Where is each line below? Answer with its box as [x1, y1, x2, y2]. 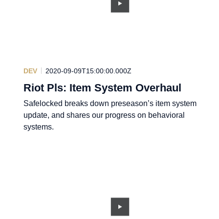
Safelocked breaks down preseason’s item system [23, 99, 197, 108]
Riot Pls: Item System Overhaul [23, 81, 181, 94]
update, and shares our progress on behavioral [23, 110, 185, 119]
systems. [23, 122, 54, 131]
